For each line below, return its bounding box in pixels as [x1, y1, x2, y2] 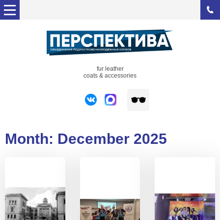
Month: [5, 130, 57, 147]
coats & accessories [83, 72, 137, 79]
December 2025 [57, 130, 167, 147]
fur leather [96, 65, 124, 72]
